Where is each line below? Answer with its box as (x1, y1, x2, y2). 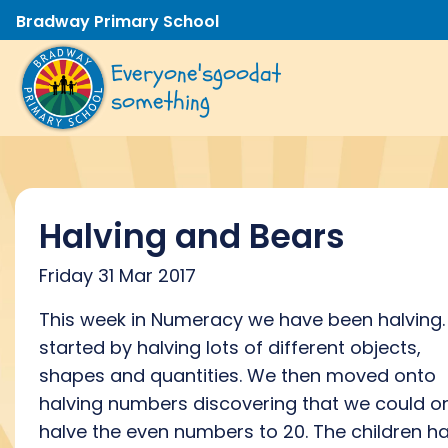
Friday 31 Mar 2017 (39, 263, 196, 288)
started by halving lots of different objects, (39, 335, 421, 360)
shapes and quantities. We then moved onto (39, 363, 436, 388)
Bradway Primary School (16, 9, 219, 33)
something (111, 85, 210, 118)
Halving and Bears (39, 213, 345, 260)
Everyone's (111, 57, 213, 90)
